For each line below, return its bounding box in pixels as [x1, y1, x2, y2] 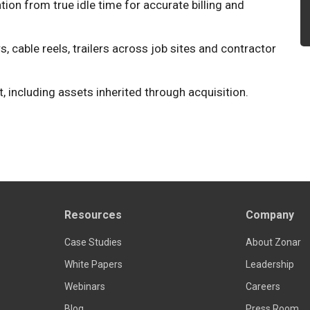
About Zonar [246, 237, 302, 248]
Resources [64, 208, 122, 221]
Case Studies [64, 237, 122, 248]
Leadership [246, 259, 295, 270]
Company [246, 208, 295, 221]
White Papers [64, 259, 122, 270]
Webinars [64, 281, 105, 292]
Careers [246, 281, 281, 292]
